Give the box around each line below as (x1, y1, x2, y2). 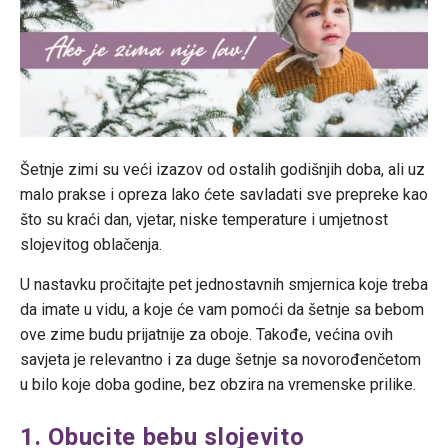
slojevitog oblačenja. (20, 235, 162, 255)
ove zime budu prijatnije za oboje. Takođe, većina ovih (20, 325, 393, 345)
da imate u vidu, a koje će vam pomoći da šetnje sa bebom (20, 300, 424, 320)
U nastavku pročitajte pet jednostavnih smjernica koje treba (20, 275, 428, 295)
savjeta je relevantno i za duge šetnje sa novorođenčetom (20, 350, 421, 370)
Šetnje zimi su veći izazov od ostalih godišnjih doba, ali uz (20, 160, 425, 180)
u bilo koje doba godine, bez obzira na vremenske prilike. (20, 375, 416, 395)
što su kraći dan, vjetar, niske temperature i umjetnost (20, 210, 388, 230)
